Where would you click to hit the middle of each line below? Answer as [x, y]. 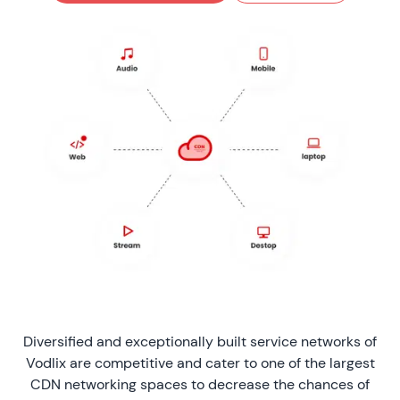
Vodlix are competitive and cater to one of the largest [200, 363]
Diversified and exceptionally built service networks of [200, 342]
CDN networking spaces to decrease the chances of [200, 385]
